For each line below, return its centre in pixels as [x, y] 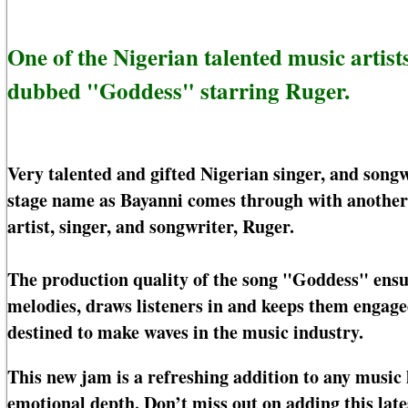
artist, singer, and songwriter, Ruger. [151, 227]
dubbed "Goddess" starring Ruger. [178, 90]
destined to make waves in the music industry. [185, 332]
